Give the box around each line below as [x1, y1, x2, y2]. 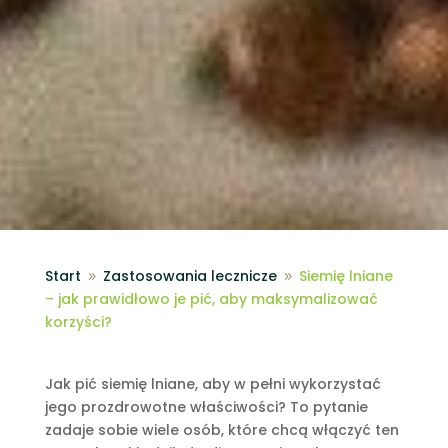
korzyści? [44, 311, 112, 332]
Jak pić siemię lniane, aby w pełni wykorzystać [44, 373, 381, 394]
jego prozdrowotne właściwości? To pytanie [44, 396, 368, 417]
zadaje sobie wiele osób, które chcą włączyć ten [44, 419, 399, 440]
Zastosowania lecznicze [102, 265, 277, 286]
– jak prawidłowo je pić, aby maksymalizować [44, 288, 378, 309]
